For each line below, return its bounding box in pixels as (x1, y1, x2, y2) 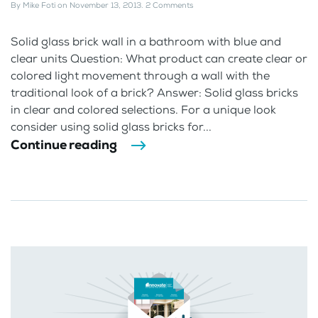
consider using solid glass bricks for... (11, 119, 212, 135)
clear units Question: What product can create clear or (11, 51, 307, 67)
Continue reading (11, 136, 117, 154)
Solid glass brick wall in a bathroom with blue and (11, 34, 281, 50)
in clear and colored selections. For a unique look (11, 102, 276, 118)
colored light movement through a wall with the (11, 68, 270, 84)
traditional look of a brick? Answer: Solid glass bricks (11, 85, 298, 101)
